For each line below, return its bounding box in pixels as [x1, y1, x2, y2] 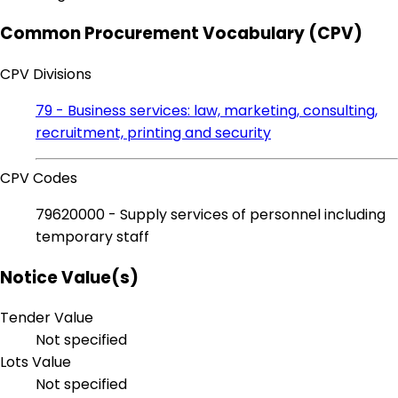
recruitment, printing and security [36, 123, 271, 144]
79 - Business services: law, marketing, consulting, [36, 100, 378, 122]
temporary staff [36, 227, 149, 248]
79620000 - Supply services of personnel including [36, 204, 386, 226]
